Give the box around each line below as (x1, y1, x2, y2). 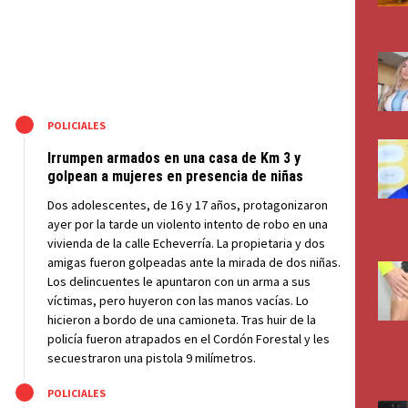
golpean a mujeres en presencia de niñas (47, 168, 303, 185)
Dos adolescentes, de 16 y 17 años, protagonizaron (47, 197, 328, 213)
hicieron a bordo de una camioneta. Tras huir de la (47, 311, 316, 328)
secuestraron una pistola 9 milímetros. (47, 350, 256, 366)
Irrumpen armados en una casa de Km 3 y (47, 149, 301, 167)
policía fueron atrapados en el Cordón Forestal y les (47, 331, 330, 347)
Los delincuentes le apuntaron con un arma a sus (47, 273, 311, 290)
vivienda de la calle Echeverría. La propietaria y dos (47, 235, 325, 251)
